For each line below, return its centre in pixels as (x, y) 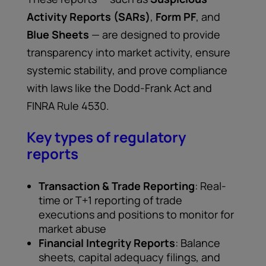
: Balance (198, 243)
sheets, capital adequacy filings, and (129, 257)
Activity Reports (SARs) (88, 17)
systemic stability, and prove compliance (127, 70)
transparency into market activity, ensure (129, 52)
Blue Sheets (58, 34)
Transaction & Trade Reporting (117, 186)
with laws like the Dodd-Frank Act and (119, 88)
